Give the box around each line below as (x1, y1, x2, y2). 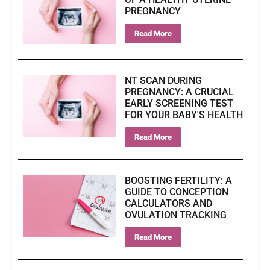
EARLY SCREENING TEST (124, 98, 233, 110)
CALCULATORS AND (124, 198, 212, 210)
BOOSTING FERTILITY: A (124, 175, 232, 187)
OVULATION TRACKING (124, 209, 227, 221)
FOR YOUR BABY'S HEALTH (124, 109, 243, 121)
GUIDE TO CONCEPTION (124, 186, 228, 198)
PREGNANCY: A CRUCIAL (124, 86, 234, 98)
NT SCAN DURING (124, 75, 202, 87)
